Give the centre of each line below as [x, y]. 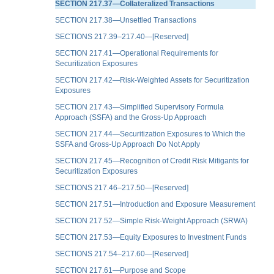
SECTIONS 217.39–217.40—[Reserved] [122, 36]
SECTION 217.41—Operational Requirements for [137, 53]
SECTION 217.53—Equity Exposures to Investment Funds [151, 237]
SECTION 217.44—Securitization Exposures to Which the [150, 134]
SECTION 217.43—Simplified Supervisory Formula [139, 107]
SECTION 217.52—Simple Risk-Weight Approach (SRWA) [151, 220]
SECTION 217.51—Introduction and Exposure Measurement [155, 204]
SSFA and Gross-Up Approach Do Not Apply [128, 144]
